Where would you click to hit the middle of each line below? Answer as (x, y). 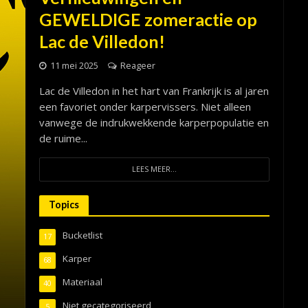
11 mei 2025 (74, 65)
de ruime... (63, 138)
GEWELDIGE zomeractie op (148, 19)
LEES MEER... (154, 169)
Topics (64, 204)
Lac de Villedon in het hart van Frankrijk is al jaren (154, 90)
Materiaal (82, 282)
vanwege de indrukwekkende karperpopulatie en (154, 122)
